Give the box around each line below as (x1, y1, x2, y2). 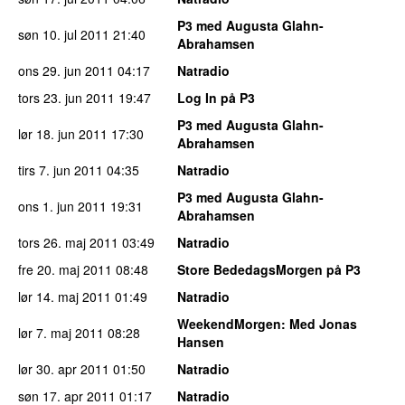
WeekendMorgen (177, 314, 281, 333)
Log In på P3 (177, 88, 255, 107)
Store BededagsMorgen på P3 (177, 259, 361, 278)
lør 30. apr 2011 (18, 359, 109, 378)
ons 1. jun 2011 (18, 196, 107, 215)
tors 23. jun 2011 (18, 88, 115, 107)
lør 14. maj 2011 (18, 287, 111, 306)
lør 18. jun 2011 (18, 124, 108, 143)
